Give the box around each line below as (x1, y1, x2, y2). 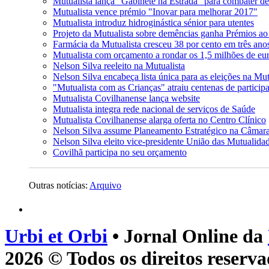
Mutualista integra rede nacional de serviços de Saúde (53, 104, 255, 114)
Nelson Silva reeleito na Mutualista (53, 61, 185, 71)
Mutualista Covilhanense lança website (53, 93, 200, 103)
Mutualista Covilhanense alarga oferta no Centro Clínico (53, 115, 266, 125)
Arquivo (89, 180, 121, 190)
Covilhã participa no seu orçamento (53, 147, 187, 157)
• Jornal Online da (107, 225, 268, 247)
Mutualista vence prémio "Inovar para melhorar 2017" (53, 7, 258, 17)
